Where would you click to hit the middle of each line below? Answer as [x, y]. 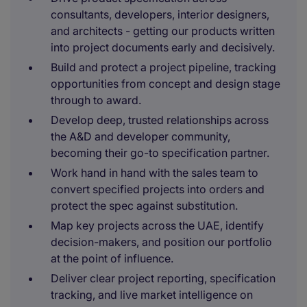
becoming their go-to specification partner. [160, 153]
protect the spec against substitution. [144, 206]
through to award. [96, 100]
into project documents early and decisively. [163, 47]
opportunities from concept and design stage [165, 84]
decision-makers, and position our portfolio [161, 242]
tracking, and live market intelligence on [152, 295]
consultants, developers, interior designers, [160, 14]
